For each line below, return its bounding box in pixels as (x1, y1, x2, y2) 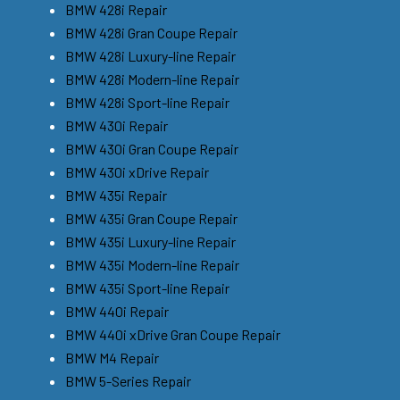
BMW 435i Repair (65, 186, 167, 204)
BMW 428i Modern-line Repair (65, 70, 239, 87)
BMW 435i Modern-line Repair (65, 255, 239, 273)
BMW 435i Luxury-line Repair (65, 232, 236, 250)
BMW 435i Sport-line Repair (65, 279, 229, 296)
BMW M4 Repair (65, 348, 159, 366)
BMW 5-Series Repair (65, 371, 191, 389)
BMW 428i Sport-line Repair (65, 93, 229, 111)
